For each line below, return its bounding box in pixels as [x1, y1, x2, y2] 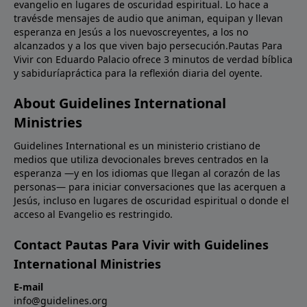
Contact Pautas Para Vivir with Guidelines [14, 236, 269, 253]
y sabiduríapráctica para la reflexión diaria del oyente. [14, 66, 262, 79]
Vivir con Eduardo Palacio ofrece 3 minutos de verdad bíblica [14, 52, 293, 66]
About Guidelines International [14, 93, 226, 112]
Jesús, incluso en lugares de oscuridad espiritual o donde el [14, 193, 289, 207]
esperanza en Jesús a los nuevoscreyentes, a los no [14, 25, 248, 38]
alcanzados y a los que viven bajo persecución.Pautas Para [14, 38, 282, 52]
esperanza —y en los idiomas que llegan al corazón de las [14, 166, 280, 180]
